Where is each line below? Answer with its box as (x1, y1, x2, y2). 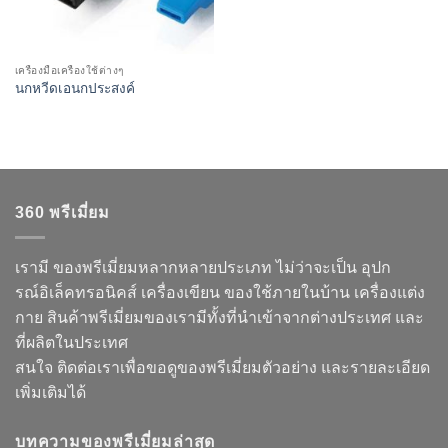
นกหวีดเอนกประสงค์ (14, 81, 135, 97)
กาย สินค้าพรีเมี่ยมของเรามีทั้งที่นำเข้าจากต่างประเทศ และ (15, 308, 424, 326)
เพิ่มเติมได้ (15, 383, 86, 401)
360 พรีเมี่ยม (15, 204, 110, 222)
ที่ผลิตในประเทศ (15, 333, 128, 351)
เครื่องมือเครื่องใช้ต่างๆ (14, 64, 124, 76)
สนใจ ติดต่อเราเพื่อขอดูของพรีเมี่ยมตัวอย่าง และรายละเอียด (15, 358, 430, 376)
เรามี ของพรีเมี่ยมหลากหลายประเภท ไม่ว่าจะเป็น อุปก (15, 258, 391, 276)
